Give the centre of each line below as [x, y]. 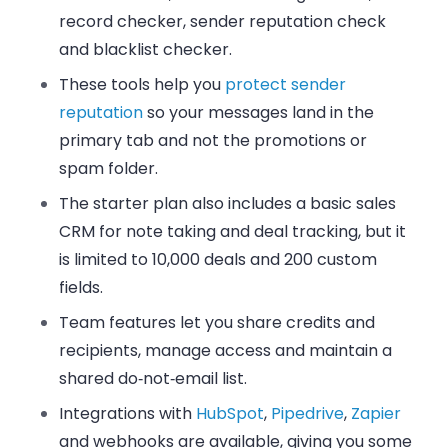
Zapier [376, 414]
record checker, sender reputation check [223, 22]
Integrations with [126, 414]
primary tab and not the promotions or [213, 141]
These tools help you [140, 85]
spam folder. [109, 169]
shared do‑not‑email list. [153, 379]
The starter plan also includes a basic [208, 204]
